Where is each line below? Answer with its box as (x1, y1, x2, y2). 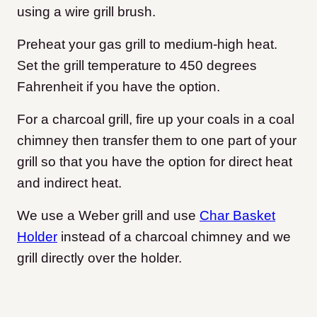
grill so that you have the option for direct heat (17, 154, 292, 169)
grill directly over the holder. (17, 250, 182, 265)
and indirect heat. (17, 175, 125, 190)
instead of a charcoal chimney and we (57, 229, 291, 244)
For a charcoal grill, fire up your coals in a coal (17, 111, 294, 127)
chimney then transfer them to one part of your (17, 132, 296, 148)
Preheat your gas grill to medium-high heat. (17, 36, 277, 52)
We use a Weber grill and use (17, 207, 200, 223)
